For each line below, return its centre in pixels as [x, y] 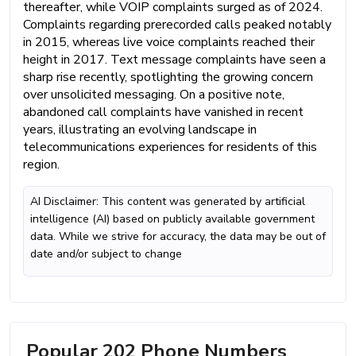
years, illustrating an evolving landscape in [140, 129]
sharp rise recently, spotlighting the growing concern [168, 77]
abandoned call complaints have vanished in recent [163, 112]
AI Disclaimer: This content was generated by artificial [168, 201]
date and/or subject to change [106, 253]
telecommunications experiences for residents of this [170, 147]
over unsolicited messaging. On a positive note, [154, 94]
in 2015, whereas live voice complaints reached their [169, 42]
